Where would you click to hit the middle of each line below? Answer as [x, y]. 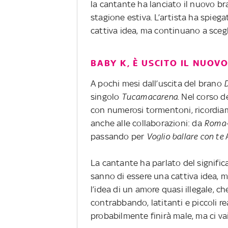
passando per [119, 136]
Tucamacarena [150, 96]
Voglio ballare [172, 136]
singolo [106, 96]
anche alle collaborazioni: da [147, 123]
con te [213, 136]
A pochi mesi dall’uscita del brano [157, 83]
